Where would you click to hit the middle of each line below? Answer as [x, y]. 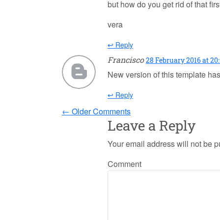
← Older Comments [96, 111]
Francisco [126, 60]
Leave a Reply [151, 126]
